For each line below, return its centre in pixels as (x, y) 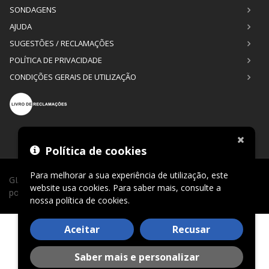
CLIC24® (42, 192)
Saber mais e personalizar (137, 257)
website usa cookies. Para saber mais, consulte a (125, 188)
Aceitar (82, 229)
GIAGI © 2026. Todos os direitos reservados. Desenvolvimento (131, 180)
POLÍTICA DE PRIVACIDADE (56, 60)
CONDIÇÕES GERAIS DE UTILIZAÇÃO (73, 77)
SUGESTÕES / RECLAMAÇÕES (62, 43)
